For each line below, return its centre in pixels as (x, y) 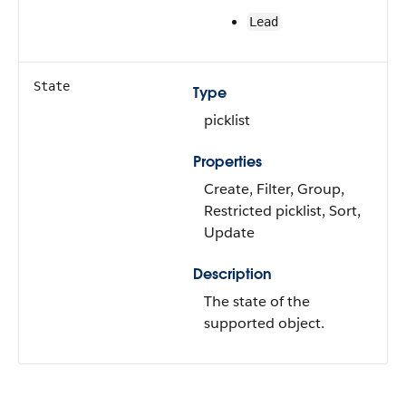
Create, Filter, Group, (274, 189)
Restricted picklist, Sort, (282, 211)
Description (232, 274)
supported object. (264, 323)
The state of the (257, 301)
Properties (227, 162)
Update (229, 232)
